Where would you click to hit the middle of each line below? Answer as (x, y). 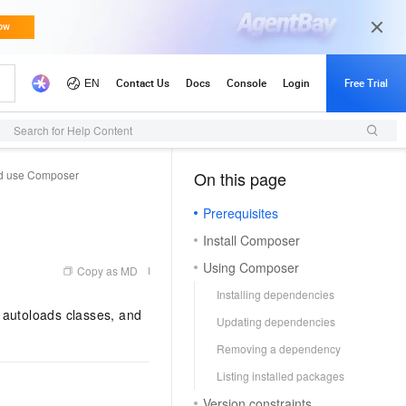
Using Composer (251, 267)
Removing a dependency (279, 348)
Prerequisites (241, 213)
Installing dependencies (275, 294)
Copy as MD (107, 271)
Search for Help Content (73, 130)
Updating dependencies (276, 321)
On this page (240, 179)
